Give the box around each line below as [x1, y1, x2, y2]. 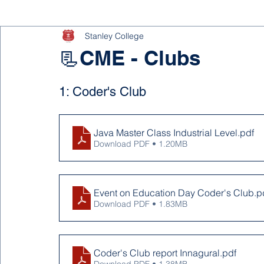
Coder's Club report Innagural [94, 247, 220, 259]
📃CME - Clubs [59, 45, 200, 70]
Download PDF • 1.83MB [94, 199, 187, 209]
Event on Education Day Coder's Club [197, 187, 254, 199]
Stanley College [85, 30, 144, 41]
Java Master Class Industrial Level [94, 127, 237, 138]
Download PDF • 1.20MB [94, 138, 187, 149]
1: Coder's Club [59, 84, 146, 99]
